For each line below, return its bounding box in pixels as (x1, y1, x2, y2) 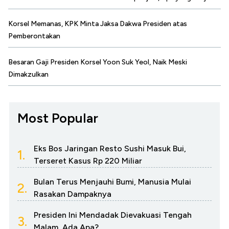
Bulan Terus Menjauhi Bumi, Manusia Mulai (34, 177, 191, 187)
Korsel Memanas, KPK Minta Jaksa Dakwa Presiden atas (8, 19, 187, 29)
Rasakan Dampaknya (34, 189, 111, 199)
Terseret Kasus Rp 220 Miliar (34, 156, 142, 166)
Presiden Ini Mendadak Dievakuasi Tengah (34, 210, 192, 220)
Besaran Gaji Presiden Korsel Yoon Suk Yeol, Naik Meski (8, 58, 187, 67)
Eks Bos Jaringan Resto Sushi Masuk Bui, (34, 144, 186, 154)
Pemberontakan (8, 32, 60, 41)
